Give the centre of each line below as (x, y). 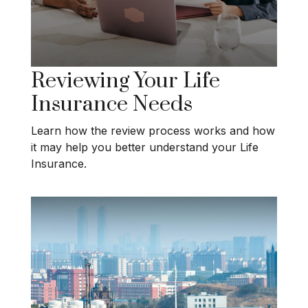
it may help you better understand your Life (145, 147)
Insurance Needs (112, 105)
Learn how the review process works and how (153, 130)
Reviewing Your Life (125, 81)
